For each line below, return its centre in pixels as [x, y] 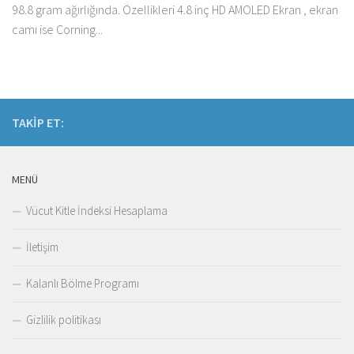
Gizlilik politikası [64, 320]
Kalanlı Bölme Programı [83, 284]
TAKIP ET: [38, 123]
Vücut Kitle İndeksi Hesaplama [97, 211]
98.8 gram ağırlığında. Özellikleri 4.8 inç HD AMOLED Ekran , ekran [175, 10]
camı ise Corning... [57, 30]
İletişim [42, 247]
